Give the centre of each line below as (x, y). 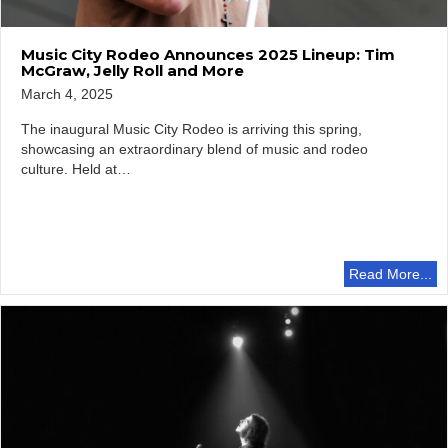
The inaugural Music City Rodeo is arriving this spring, (191, 129)
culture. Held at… (76, 169)
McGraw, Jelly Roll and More (132, 71)
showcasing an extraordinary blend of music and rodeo (194, 149)
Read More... (390, 274)
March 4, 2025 (67, 94)
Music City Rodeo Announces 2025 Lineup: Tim (208, 55)
